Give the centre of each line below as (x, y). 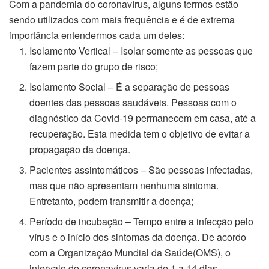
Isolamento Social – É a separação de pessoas (130, 86)
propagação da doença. (80, 149)
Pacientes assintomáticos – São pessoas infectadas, (141, 169)
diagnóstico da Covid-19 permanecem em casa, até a (143, 118)
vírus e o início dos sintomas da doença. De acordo (138, 237)
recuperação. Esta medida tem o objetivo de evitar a (140, 133)
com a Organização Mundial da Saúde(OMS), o (130, 252)
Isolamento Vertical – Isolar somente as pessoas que (141, 50)
